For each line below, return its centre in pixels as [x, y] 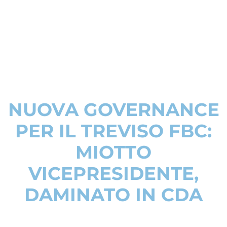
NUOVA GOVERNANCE [113, 110]
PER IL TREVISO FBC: [113, 131]
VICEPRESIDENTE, [113, 174]
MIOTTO [113, 152]
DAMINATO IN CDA [113, 195]
